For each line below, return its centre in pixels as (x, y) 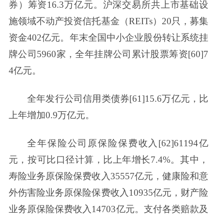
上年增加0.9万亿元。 (51, 115)
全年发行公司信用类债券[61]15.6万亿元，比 (118, 99)
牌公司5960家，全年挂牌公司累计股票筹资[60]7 (108, 54)
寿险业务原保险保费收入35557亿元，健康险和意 (108, 176)
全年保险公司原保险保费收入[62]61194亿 (118, 143)
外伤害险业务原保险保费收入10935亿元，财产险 (108, 192)
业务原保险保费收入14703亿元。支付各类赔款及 (108, 209)
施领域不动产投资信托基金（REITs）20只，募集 (108, 21)
